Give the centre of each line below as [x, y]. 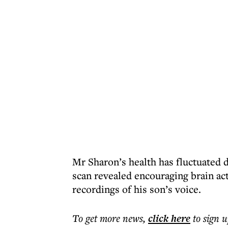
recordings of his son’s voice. [137, 189]
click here [169, 218]
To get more [97, 218]
